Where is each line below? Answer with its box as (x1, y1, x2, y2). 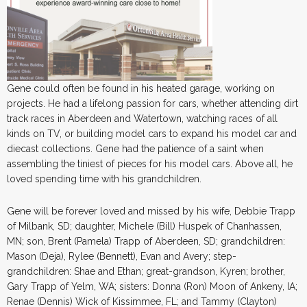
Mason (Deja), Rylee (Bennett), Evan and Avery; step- (7, 250, 236, 262)
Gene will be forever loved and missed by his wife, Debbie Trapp (7, 205, 295, 217)
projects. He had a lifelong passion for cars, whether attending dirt (7, 97, 298, 109)
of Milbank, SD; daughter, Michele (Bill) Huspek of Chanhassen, (7, 220, 282, 232)
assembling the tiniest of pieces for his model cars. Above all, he (7, 158, 293, 169)
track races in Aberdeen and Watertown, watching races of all (7, 112, 278, 124)
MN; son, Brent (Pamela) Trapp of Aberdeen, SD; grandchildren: (7, 235, 285, 247)
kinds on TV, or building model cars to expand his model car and (7, 127, 297, 139)
